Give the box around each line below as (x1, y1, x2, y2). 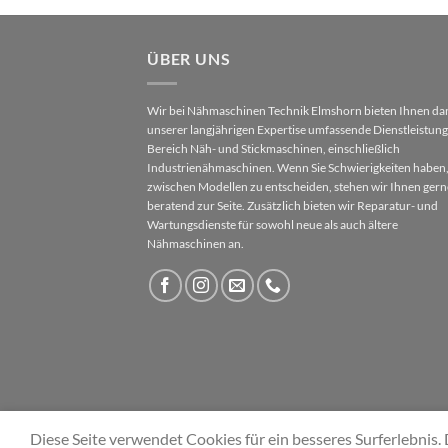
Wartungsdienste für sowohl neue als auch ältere (147, 216, 398, 232)
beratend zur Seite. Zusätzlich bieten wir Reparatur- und (147, 197, 438, 213)
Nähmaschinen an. (147, 235, 244, 251)
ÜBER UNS (147, 49, 231, 69)
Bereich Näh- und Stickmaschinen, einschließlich (147, 140, 400, 156)
